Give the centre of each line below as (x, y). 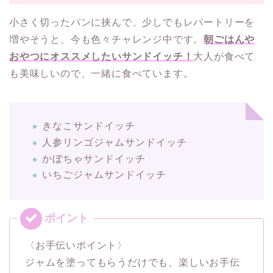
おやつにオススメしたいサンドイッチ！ (101, 57)
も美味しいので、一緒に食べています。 (101, 74)
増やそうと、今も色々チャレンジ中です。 (107, 40)
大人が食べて (224, 57)
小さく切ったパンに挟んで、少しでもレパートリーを (132, 23)
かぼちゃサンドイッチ (94, 158)
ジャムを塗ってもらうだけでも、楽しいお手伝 (133, 263)
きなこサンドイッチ (89, 126)
